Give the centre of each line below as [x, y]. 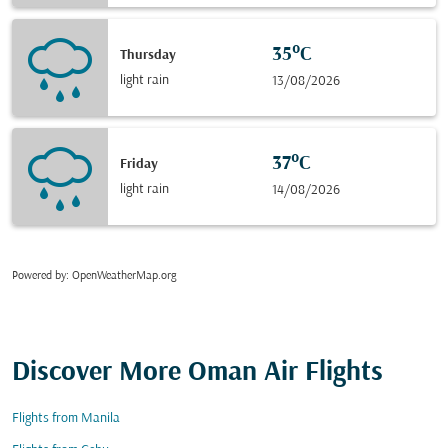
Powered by [39, 276]
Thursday [148, 55]
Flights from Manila [66, 418]
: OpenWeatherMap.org [121, 276]
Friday [139, 164]
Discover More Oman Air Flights [197, 373]
